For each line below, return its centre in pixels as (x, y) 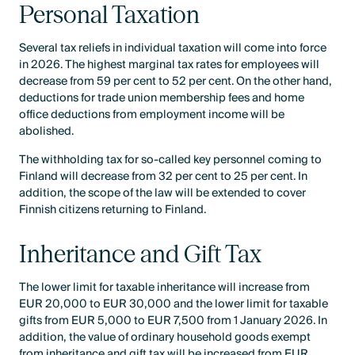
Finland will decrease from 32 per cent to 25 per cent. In (164, 176)
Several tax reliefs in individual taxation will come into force (173, 48)
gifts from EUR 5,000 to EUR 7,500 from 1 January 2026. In (174, 321)
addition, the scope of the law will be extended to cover (163, 193)
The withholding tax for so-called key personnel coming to (171, 159)
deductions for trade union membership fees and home (162, 98)
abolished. (47, 132)
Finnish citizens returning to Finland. (113, 209)
